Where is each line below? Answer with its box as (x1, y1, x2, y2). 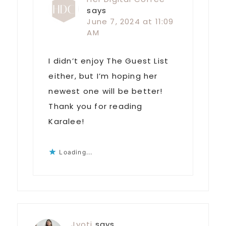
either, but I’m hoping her (48, 71, 158, 82)
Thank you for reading (48, 101, 143, 112)
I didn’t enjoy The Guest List (48, 55, 169, 67)
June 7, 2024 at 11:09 (87, 16, 174, 27)
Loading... (59, 148, 93, 156)
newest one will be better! (48, 86, 163, 97)
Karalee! (48, 116, 84, 127)
